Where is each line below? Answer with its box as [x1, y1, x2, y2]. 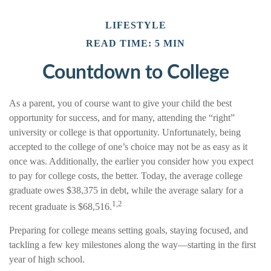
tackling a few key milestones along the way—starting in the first [9, 239, 256, 250]
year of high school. [9, 253, 85, 264]
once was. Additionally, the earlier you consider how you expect [9, 155, 253, 166]
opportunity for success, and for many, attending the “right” [9, 112, 235, 123]
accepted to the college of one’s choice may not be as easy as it [9, 141, 247, 152]
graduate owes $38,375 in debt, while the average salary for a [9, 184, 243, 195]
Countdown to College [42, 62, 229, 82]
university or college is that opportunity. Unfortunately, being [9, 126, 241, 137]
